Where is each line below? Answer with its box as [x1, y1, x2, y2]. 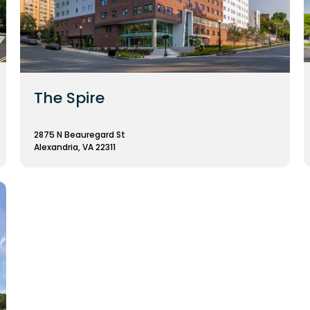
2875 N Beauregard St [33, 129, 125, 141]
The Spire [33, 86, 104, 109]
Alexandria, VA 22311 [33, 141, 116, 154]
